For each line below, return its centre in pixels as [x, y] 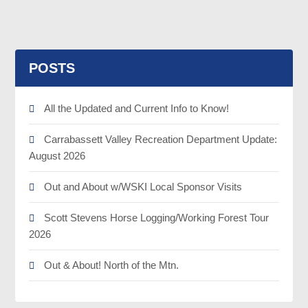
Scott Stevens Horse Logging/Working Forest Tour [157, 218]
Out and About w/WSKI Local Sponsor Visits [143, 187]
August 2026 [57, 156]
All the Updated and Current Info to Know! [137, 108]
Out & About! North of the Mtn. [112, 265]
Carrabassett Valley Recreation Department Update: [161, 139]
